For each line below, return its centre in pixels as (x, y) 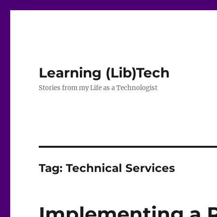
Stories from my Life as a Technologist (98, 88)
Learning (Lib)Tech (104, 73)
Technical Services (121, 168)
